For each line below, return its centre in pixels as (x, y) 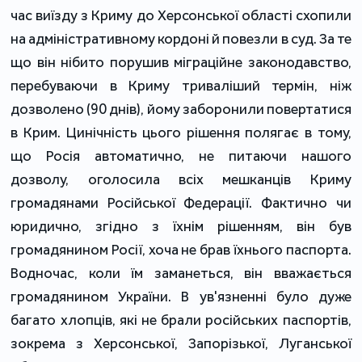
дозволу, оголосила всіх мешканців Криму (181, 179)
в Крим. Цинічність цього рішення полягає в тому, (181, 132)
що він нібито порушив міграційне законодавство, (181, 62)
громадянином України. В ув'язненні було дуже (181, 296)
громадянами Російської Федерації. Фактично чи (181, 202)
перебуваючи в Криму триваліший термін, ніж (181, 85)
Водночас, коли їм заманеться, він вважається (181, 273)
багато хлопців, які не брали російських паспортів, (181, 320)
